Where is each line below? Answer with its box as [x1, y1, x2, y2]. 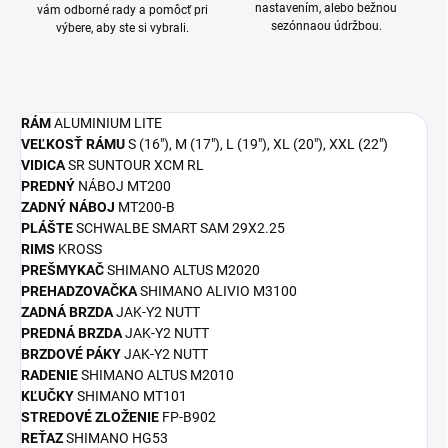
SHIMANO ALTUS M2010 [81, 366, 234, 383]
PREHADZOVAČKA [21, 282, 137, 299]
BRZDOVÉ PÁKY [21, 345, 124, 362]
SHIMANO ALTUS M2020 [107, 261, 260, 278]
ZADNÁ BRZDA [21, 303, 116, 320]
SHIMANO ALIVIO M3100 [137, 282, 297, 299]
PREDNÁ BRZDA [21, 324, 125, 341]
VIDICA [21, 156, 68, 173]
